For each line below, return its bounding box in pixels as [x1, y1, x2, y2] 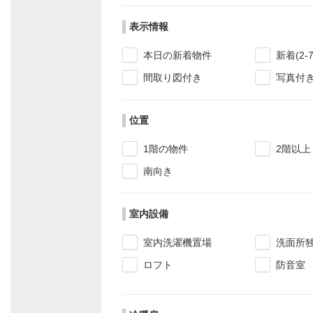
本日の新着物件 [143, 50, 212, 61]
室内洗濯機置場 [143, 237, 212, 248]
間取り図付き [143, 72, 202, 83]
